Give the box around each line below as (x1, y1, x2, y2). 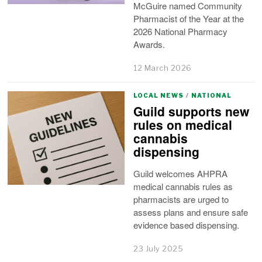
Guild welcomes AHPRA (133, 167, 228, 180)
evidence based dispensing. (133, 219, 240, 232)
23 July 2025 (133, 243, 184, 253)
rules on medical (133, 116, 233, 134)
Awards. (133, 37, 166, 50)
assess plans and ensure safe (133, 206, 249, 219)
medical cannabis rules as (133, 180, 233, 193)
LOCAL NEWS (133, 91, 184, 99)
